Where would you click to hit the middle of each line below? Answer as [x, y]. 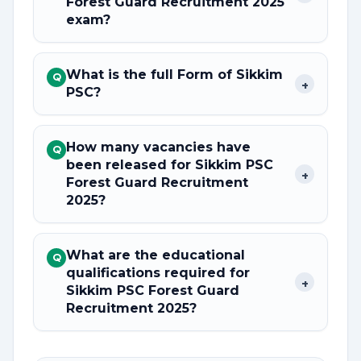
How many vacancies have [158, 147]
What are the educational [156, 255]
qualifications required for [160, 273]
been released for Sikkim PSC [170, 165]
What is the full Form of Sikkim [174, 75]
